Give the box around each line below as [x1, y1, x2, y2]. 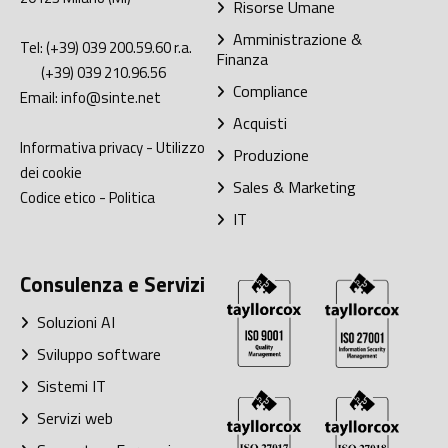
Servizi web [29, 406, 113, 431]
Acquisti [224, 110, 287, 135]
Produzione [224, 142, 309, 167]
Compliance [224, 78, 308, 103]
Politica [109, 185, 155, 209]
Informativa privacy [20, 135, 146, 159]
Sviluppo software [29, 342, 161, 367]
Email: [20, 85, 61, 109]
